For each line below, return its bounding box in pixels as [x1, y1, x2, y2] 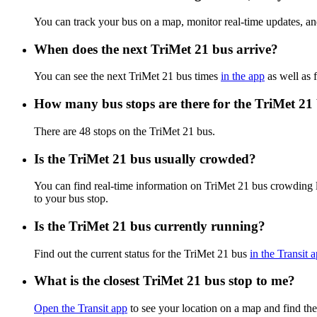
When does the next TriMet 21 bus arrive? [34, 41, 278, 57]
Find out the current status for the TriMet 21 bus [34, 247, 250, 260]
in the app [221, 70, 265, 83]
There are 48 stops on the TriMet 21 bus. [34, 125, 215, 137]
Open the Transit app [34, 302, 127, 315]
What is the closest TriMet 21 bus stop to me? [34, 273, 295, 289]
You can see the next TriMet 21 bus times [34, 70, 221, 83]
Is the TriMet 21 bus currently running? [34, 218, 265, 234]
